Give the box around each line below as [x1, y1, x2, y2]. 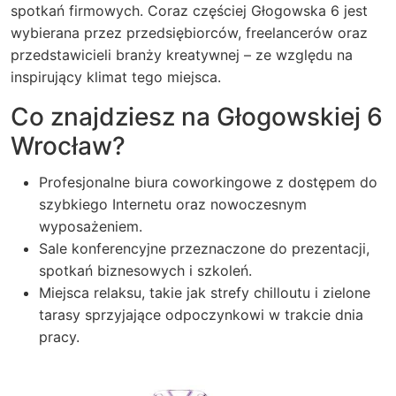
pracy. [39, 328, 80, 346]
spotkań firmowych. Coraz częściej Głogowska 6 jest [11, 2, 368, 19]
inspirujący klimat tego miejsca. [11, 68, 221, 86]
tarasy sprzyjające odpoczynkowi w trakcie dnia [39, 306, 363, 324]
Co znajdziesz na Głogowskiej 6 [11, 102, 383, 132]
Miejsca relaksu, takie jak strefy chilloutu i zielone [39, 284, 370, 301]
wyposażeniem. [39, 217, 142, 235]
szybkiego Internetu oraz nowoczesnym [39, 195, 307, 213]
